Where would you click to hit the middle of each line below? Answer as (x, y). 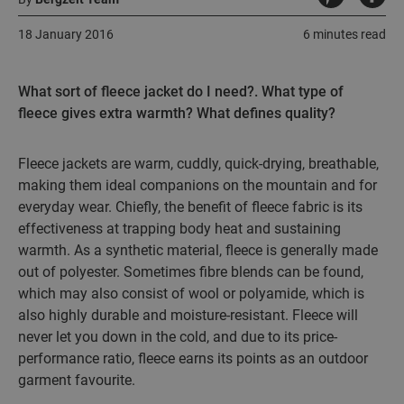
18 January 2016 (66, 34)
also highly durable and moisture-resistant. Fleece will (188, 315)
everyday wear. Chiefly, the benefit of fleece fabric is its (190, 207)
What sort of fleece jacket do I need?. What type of (181, 92)
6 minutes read (344, 34)
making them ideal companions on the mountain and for (197, 185)
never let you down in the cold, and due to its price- (178, 337)
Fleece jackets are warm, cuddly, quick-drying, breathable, (198, 164)
